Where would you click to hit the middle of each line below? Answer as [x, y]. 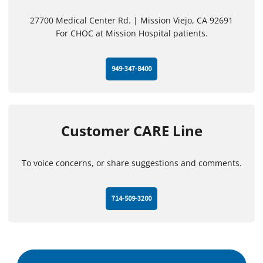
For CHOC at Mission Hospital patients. [131, 33]
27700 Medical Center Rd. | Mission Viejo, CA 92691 [131, 21]
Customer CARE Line [131, 131]
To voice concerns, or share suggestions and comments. [131, 163]
